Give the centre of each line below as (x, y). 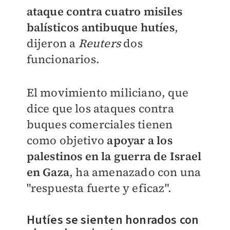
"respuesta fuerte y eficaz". (99, 188)
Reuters (101, 43)
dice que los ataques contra (100, 109)
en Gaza (48, 172)
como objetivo (67, 140)
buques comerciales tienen (100, 124)
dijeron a (52, 43)
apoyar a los (140, 140)
